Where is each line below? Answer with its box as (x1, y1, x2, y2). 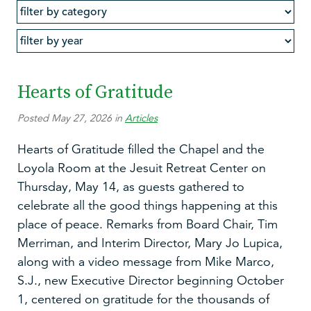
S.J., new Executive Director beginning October (17, 273, 284, 289)
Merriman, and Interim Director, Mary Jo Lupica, (17, 235, 283, 251)
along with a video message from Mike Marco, (17, 254, 274, 270)
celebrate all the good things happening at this (17, 198, 278, 214)
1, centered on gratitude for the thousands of (17, 292, 269, 308)
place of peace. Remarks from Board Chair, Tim (17, 217, 278, 233)
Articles (125, 111, 158, 124)
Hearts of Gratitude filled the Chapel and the (17, 142, 264, 158)
